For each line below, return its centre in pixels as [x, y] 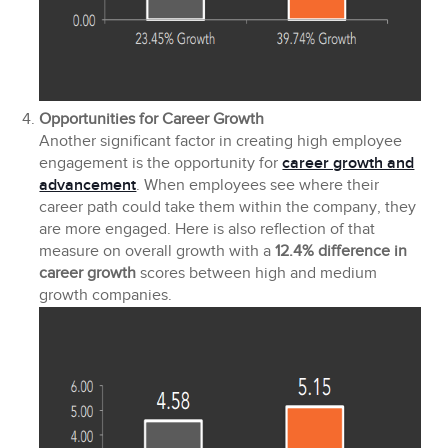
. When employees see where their [258, 186]
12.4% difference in [341, 252]
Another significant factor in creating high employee [221, 142]
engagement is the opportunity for [161, 164]
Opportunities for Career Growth [152, 120]
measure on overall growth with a [157, 252]
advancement [88, 186]
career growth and [348, 164]
